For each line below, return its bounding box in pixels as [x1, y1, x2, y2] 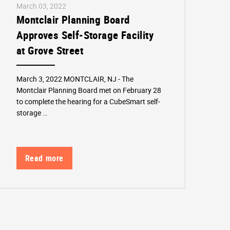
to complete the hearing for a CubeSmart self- [16, 96, 160, 106]
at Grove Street [16, 43, 84, 57]
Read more [25, 152, 64, 164]
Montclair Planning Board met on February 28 [16, 85, 161, 95]
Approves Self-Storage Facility [16, 27, 154, 42]
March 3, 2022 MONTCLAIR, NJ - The [16, 73, 133, 84]
